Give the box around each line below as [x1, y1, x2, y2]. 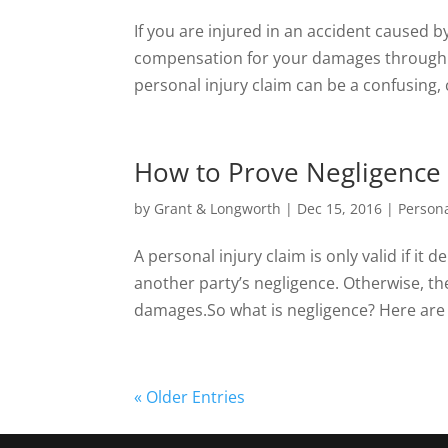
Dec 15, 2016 [297, 198, 383, 218]
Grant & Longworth [154, 198, 282, 218]
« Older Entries [134, 385, 246, 408]
